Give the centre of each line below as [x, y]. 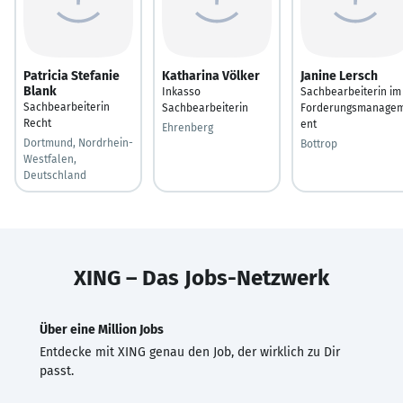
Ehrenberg [188, 127]
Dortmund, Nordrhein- [78, 143]
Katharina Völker [211, 76]
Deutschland [55, 175]
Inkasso [181, 91]
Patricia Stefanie [72, 76]
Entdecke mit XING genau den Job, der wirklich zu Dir [190, 352]
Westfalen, [50, 159]
